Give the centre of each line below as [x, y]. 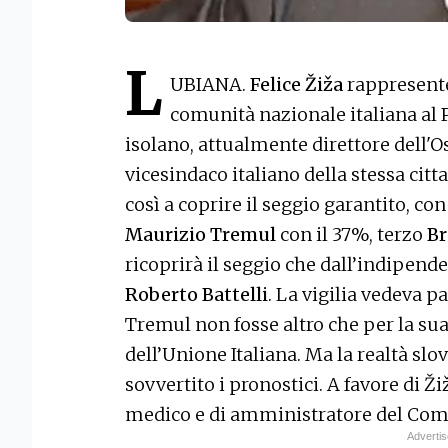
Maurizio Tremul [202, 235]
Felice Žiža [296, 85]
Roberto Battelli [196, 295]
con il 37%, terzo [353, 235]
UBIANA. [210, 85]
